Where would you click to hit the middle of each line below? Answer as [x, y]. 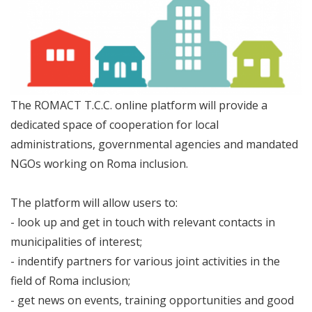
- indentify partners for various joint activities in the [145, 261]
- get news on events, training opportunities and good [152, 300]
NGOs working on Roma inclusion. [99, 163]
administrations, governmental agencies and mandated [154, 144]
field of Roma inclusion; [70, 280]
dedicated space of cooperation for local [115, 124]
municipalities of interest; [76, 241]
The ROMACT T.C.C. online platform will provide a [139, 105]
